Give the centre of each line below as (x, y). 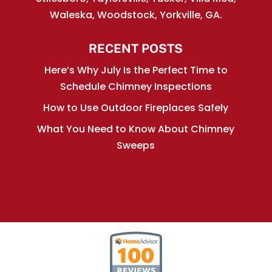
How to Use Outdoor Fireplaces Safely (136, 108)
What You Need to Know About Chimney (136, 129)
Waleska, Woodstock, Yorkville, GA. (136, 15)
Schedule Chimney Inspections (136, 87)
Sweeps (136, 146)
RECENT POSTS (136, 49)
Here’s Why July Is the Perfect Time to (136, 70)
